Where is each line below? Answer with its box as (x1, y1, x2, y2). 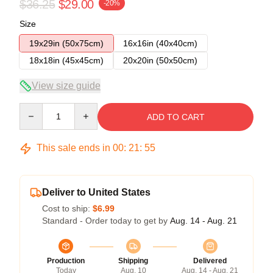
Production (47, 257, 85, 265)
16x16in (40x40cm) (123, 38, 197, 48)
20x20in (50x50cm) (123, 55, 197, 65)
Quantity (19, 104, 51, 113)
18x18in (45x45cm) (29, 55, 104, 65)
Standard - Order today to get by (42, 216, 170, 225)
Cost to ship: (42, 204, 93, 213)
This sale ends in (34, 143, 113, 153)
